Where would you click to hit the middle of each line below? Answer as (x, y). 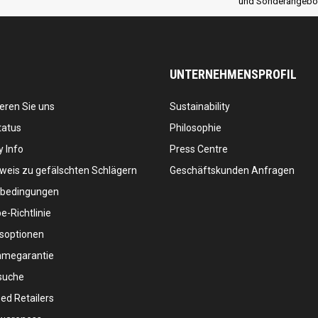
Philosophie (196, 128)
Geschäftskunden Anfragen (232, 171)
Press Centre (199, 149)
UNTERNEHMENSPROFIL (233, 75)
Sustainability (200, 107)
